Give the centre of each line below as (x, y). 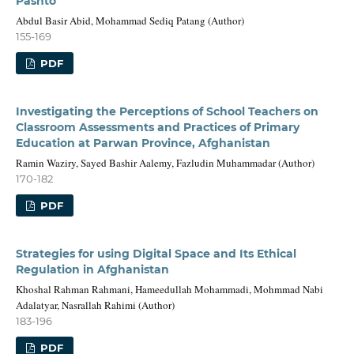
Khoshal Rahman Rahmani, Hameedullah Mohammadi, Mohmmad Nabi (169, 289)
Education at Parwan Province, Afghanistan (143, 143)
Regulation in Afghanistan (92, 269)
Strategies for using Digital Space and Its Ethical (156, 253)
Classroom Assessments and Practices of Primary (157, 127)
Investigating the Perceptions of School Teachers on (167, 111)
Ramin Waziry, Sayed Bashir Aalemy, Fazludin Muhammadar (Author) (165, 162)
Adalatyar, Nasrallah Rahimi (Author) (95, 305)
